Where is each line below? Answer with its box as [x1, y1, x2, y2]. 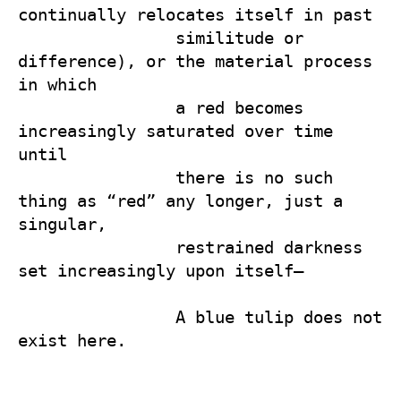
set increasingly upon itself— [18, 260, 303, 280]
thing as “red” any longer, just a [18, 191, 343, 210]
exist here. [18, 330, 126, 350]
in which [18, 74, 107, 94]
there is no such [18, 167, 175, 187]
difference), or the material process [18, 51, 372, 71]
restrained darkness [18, 237, 175, 257]
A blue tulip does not [18, 307, 175, 327]
